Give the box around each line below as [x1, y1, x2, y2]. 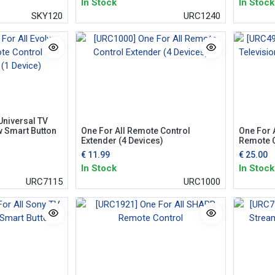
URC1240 [183, 10, 220, 21]
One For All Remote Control [80, 125, 190, 136]
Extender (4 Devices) [80, 135, 163, 145]
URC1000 [183, 176, 220, 187]
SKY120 [31, 10, 63, 21]
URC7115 [25, 176, 63, 187]
